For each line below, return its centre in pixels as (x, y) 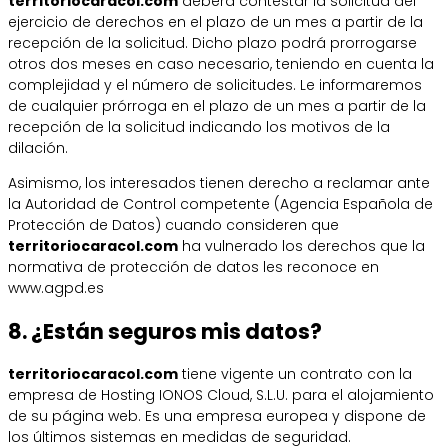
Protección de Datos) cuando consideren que (173, 224)
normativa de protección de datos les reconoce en (193, 266)
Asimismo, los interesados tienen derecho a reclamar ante (219, 182)
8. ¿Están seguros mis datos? (165, 331)
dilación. (38, 147)
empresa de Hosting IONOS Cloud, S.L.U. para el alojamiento (221, 395)
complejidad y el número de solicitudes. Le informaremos (215, 84)
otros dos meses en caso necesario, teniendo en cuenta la (221, 63)
